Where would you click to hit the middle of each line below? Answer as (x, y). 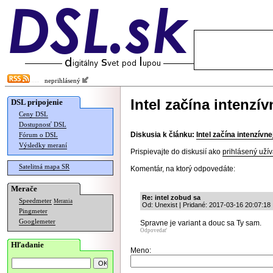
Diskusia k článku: (162, 135)
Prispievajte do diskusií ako (176, 152)
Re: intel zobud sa (171, 197)
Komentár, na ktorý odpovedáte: (183, 169)
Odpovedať (154, 230)
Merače (24, 189)
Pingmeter (33, 211)
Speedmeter (35, 201)
